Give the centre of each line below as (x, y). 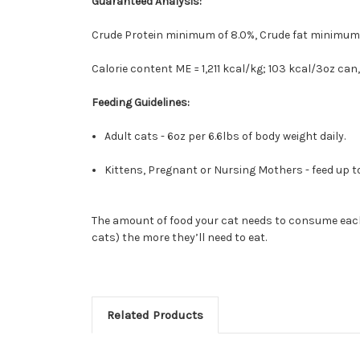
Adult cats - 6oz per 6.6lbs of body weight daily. (225, 137)
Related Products (155, 315)
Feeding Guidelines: (141, 103)
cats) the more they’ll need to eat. (179, 238)
